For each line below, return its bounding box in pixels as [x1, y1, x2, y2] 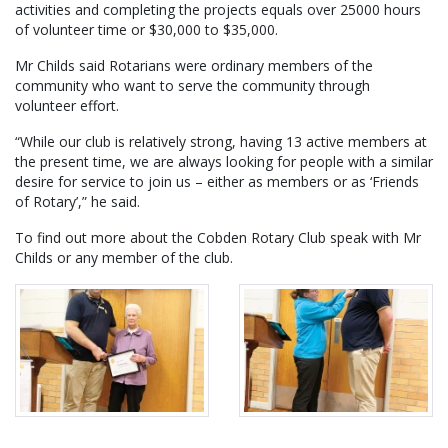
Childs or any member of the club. [15, 248, 233, 268]
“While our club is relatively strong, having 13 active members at [15, 132, 427, 152]
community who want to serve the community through [15, 76, 370, 96]
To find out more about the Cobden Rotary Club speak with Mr [15, 228, 421, 248]
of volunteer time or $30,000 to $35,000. [15, 20, 278, 40]
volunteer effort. [15, 96, 119, 116]
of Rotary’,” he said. [15, 192, 140, 212]
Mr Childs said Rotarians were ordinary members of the [15, 56, 373, 76]
